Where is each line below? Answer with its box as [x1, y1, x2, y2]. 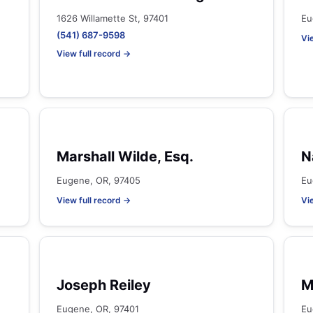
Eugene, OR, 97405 [57, 175, 140, 186]
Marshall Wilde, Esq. [57, 148, 194, 165]
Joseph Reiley [57, 277, 151, 293]
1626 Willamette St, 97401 [57, 13, 168, 24]
